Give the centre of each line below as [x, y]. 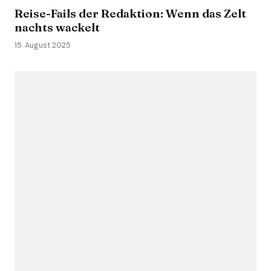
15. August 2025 [43, 45]
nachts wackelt [57, 27]
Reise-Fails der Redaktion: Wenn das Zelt [130, 13]
